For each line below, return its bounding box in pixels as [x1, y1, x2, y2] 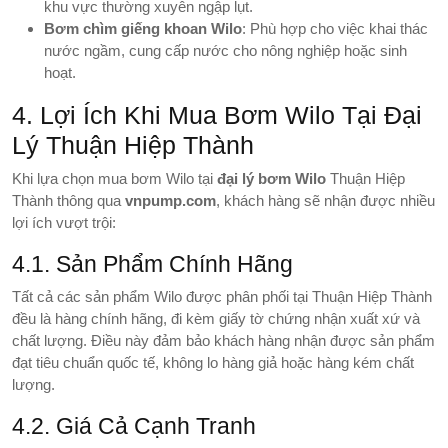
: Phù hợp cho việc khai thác [242, 19, 428, 37]
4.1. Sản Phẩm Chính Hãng [12, 250, 293, 277]
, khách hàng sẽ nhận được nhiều [216, 191, 435, 209]
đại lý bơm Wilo [217, 169, 326, 187]
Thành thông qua [12, 191, 125, 209]
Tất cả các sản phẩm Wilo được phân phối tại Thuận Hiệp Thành [12, 287, 432, 305]
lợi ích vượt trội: [12, 213, 116, 231]
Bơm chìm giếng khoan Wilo [44, 19, 242, 37]
